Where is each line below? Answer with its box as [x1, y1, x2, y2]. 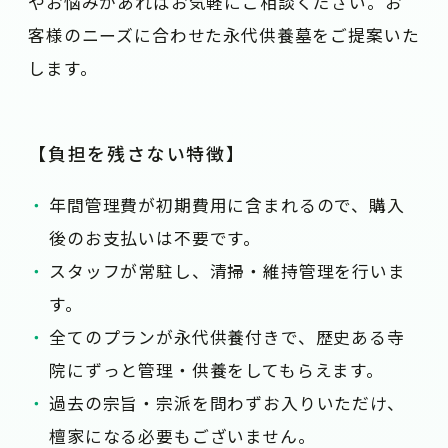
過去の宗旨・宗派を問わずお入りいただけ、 [49, 390, 405, 415]
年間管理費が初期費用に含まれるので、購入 [49, 192, 405, 217]
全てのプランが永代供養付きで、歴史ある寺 [49, 324, 405, 349]
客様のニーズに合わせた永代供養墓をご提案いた [28, 23, 420, 48]
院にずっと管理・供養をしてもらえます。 [49, 357, 384, 382]
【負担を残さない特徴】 [28, 140, 246, 167]
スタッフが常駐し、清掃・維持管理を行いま [49, 258, 406, 283]
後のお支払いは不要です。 [49, 225, 262, 250]
